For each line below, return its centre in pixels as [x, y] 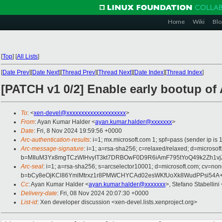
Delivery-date [39, 194]
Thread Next [115, 72]
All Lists [27, 56]
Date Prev [16, 72]
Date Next [46, 72]
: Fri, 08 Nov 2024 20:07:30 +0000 [103, 194]
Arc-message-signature [52, 149]
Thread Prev [79, 72]
